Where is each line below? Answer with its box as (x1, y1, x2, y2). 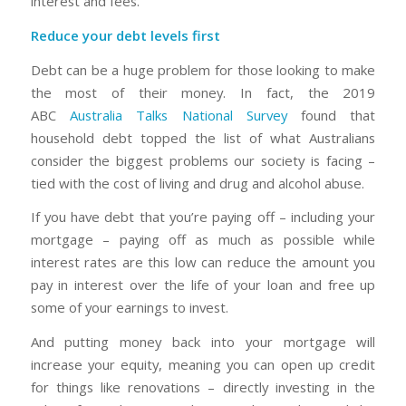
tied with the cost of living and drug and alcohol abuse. (30, 173, 364, 192)
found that (286, 105, 376, 124)
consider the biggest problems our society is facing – (30, 150, 376, 169)
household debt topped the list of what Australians (30, 128, 376, 147)
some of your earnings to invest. (30, 298, 228, 317)
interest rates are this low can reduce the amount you (30, 253, 376, 272)
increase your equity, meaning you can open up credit (30, 355, 376, 374)
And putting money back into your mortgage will (30, 333, 376, 352)
